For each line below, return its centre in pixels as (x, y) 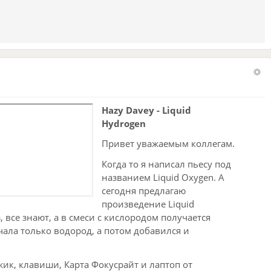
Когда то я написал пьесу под (166, 164)
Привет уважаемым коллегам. (168, 144)
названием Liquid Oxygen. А (163, 178)
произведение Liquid (148, 204)
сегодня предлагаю (144, 191)
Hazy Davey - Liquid (146, 110)
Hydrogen (124, 123)
